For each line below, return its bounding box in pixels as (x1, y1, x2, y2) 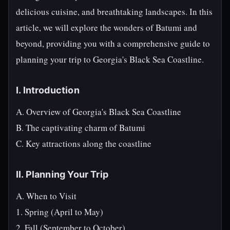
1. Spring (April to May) (16, 206, 103, 218)
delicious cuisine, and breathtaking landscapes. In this (16, 6, 213, 17)
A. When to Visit (16, 190, 76, 202)
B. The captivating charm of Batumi (16, 122, 145, 133)
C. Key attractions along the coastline (16, 138, 151, 149)
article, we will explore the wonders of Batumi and (16, 22, 197, 33)
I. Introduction (16, 85, 80, 95)
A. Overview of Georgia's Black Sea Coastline (16, 106, 181, 118)
